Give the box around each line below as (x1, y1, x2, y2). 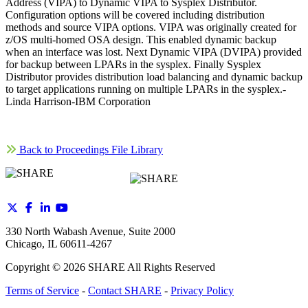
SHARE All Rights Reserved (85, 261, 215, 274)
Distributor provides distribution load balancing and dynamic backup (5, 71, 302, 83)
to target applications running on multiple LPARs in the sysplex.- (5, 83, 286, 96)
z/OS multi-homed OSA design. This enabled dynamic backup (5, 34, 276, 46)
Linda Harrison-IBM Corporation (5, 96, 151, 108)
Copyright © (5, 261, 63, 274)
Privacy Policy (170, 285, 234, 297)
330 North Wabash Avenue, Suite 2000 (5, 225, 175, 238)
